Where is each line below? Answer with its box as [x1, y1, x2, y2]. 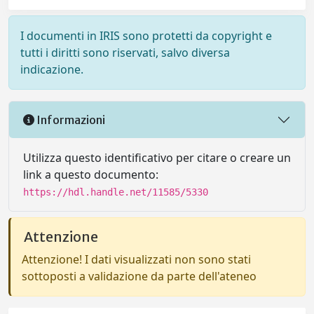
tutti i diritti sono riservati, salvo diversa [20, 45, 230, 60]
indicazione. [20, 62, 83, 77]
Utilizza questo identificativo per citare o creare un [23, 150, 291, 165]
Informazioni [34, 112, 105, 127]
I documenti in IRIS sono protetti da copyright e [20, 28, 272, 43]
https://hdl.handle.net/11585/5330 [23, 186, 208, 198]
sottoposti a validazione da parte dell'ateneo [22, 268, 257, 284]
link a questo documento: [23, 167, 158, 182]
